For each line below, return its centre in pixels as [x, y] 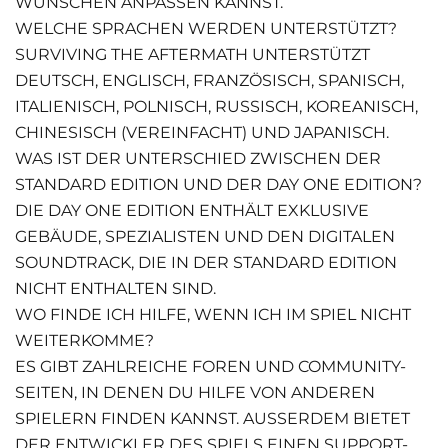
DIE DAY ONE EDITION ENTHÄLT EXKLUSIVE [192, 210]
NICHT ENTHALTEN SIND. [115, 288]
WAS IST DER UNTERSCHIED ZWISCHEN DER [198, 158]
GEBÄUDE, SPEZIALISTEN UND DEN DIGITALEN [205, 236]
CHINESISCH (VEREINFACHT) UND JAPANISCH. [202, 132]
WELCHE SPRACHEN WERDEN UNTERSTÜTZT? [206, 28]
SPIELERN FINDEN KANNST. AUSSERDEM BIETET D [212, 418]
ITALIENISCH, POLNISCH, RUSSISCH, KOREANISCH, [216, 106]
